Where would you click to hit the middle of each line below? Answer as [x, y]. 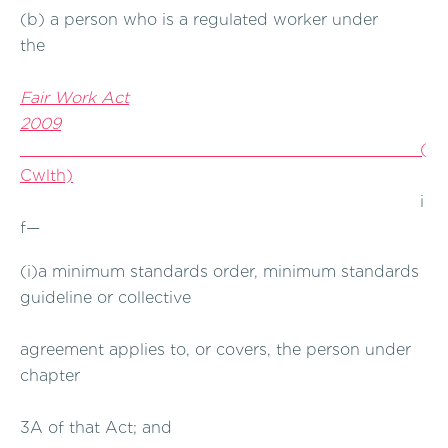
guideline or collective [105, 297]
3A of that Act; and [96, 427]
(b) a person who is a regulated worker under [199, 20]
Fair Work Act [74, 98]
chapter [50, 375]
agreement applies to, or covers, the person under [215, 349]
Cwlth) [46, 176]
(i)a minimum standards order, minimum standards [219, 271]
